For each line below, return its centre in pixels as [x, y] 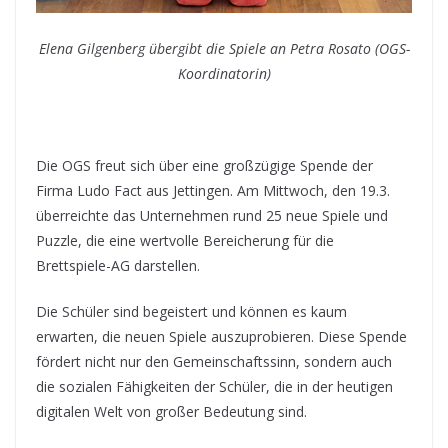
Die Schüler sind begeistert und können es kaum [191, 312]
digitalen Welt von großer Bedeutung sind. [171, 412]
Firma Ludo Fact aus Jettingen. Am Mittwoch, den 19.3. [213, 191]
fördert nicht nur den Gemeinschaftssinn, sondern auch [214, 362]
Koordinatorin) [224, 74]
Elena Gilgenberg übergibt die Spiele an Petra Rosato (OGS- [224, 49]
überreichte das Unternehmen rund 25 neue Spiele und [212, 216]
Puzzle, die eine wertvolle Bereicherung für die [185, 241]
